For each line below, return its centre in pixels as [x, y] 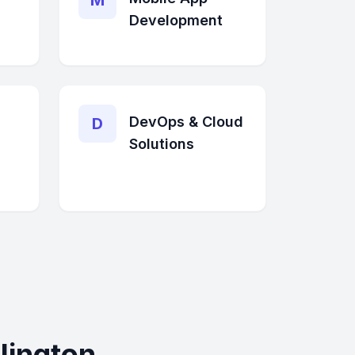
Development [176, 20]
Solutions [162, 144]
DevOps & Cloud [186, 122]
